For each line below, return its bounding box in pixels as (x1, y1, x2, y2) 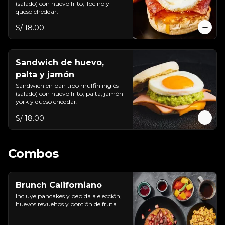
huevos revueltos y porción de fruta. (16, 200, 118, 208)
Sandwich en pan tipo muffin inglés (16, 82, 119, 89)
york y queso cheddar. (16, 98, 78, 105)
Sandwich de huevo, (16, 58, 104, 67)
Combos (8, 146, 59, 161)
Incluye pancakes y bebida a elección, (16, 192, 122, 200)
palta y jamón (16, 70, 74, 79)
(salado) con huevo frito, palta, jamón (16, 90, 123, 97)
